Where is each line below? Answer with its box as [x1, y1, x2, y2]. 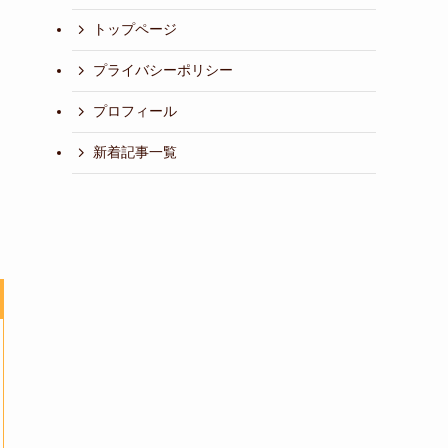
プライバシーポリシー [93, 62, 233, 79]
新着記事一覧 [93, 144, 177, 161]
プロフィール [93, 103, 177, 120]
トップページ [93, 21, 177, 38]
